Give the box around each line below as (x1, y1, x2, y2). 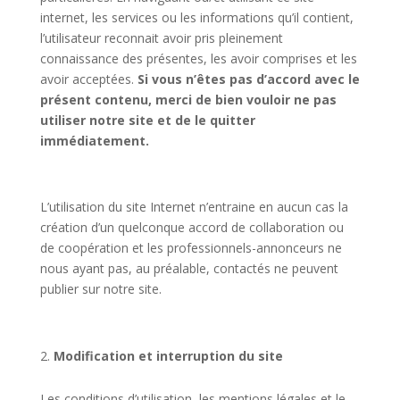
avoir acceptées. (39, 70, 137, 87)
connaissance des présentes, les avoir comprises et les (39, 49, 357, 67)
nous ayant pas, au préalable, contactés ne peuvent (39, 259, 338, 277)
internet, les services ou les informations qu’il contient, (39, 8, 354, 26)
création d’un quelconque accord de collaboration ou (39, 218, 344, 236)
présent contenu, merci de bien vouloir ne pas (39, 90, 337, 108)
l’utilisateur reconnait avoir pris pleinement (39, 29, 283, 46)
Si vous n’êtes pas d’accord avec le (137, 70, 360, 87)
